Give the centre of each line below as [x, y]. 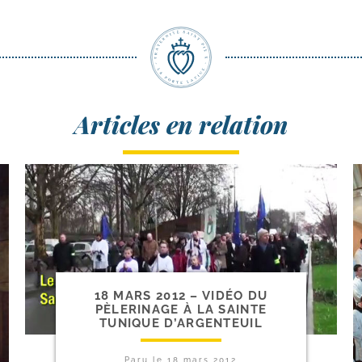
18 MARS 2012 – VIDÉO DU [181, 295]
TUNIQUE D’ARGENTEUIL [181, 323]
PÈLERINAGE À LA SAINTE [181, 309]
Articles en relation [181, 125]
